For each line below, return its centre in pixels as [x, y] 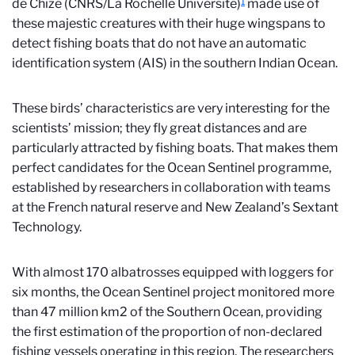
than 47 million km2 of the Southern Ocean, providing [167, 312]
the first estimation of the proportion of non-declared [167, 332]
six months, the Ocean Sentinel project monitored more [173, 292]
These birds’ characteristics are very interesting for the [171, 108]
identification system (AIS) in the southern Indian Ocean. [175, 63]
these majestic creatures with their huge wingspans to [169, 23]
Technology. [47, 227]
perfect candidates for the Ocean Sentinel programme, [172, 168]
